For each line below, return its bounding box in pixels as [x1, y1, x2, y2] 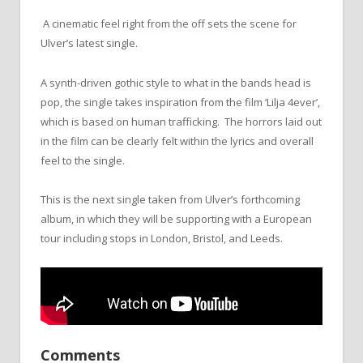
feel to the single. [41, 152, 125, 168]
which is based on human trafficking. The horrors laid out [41, 113, 322, 129]
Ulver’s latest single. [41, 36, 138, 51]
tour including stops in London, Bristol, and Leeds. [41, 230, 283, 246]
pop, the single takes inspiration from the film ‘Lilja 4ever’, [41, 94, 320, 109]
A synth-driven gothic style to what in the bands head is [41, 75, 311, 90]
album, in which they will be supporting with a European [41, 211, 312, 226]
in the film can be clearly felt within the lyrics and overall [41, 133, 314, 148]
